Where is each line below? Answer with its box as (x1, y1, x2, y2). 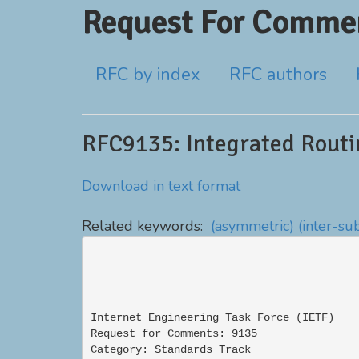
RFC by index (95, 63, 200, 87)
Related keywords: (82, 216, 211, 236)
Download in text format (82, 176, 240, 196)
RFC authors (229, 63, 327, 87)
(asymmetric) (211, 216, 294, 236)
